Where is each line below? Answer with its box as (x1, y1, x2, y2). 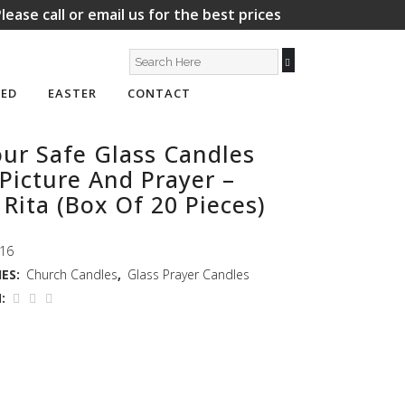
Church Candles (25, 266, 118, 284)
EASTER (47, 85, 97, 102)
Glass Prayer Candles (127, 266, 250, 284)
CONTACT (127, 85, 191, 102)
